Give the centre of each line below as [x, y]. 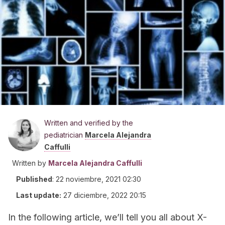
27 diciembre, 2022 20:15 [105, 195]
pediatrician [65, 135]
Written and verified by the [89, 123]
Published [34, 179]
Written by [29, 163]
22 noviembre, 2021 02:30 [98, 179]
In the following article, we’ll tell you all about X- [107, 217]
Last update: [39, 195]
